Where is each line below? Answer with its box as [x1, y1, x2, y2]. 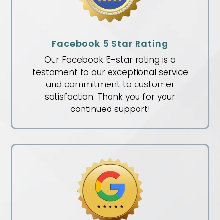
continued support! [70, 103, 150, 115]
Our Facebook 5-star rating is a [44, 54, 176, 66]
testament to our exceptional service [32, 66, 188, 79]
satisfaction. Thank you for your [45, 91, 175, 103]
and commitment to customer [45, 79, 175, 91]
